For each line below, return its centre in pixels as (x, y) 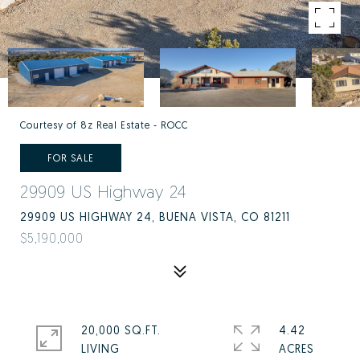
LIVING (100, 348)
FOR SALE (71, 158)
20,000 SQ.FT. (121, 330)
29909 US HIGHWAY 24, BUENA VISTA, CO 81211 (155, 217)
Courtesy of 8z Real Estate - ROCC (104, 125)
